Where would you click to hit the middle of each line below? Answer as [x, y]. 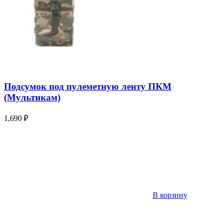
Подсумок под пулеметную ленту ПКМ [88, 87]
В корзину [170, 195]
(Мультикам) [32, 98]
